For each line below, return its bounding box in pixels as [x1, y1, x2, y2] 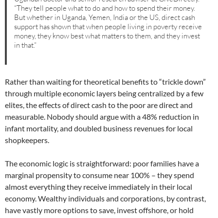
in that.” [14, 40, 37, 50]
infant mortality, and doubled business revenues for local [5, 124, 193, 133]
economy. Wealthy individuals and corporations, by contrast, [5, 194, 206, 203]
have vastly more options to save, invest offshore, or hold [5, 205, 194, 215]
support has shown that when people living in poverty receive [14, 21, 202, 31]
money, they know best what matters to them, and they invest [14, 31, 200, 40]
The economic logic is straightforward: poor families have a [5, 159, 199, 168]
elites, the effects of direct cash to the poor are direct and [5, 100, 193, 110]
